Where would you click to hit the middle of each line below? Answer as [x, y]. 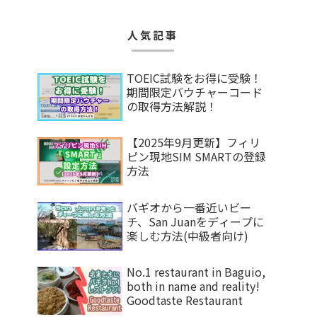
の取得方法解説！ [172, 106]
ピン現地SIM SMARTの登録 [196, 157]
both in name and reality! [193, 286]
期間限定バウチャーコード [195, 92]
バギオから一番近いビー [189, 207]
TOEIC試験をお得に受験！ [194, 77]
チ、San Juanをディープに [195, 221]
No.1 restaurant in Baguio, [196, 272]
